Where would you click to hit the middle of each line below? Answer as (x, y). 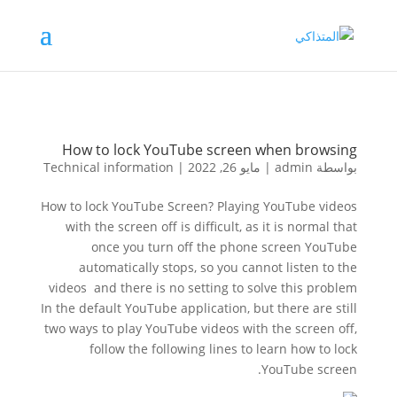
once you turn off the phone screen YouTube (225, 247)
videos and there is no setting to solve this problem (203, 288)
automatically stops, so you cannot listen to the (218, 267)
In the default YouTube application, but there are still (199, 308)
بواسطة (335, 167)
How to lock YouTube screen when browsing (210, 150)
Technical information (109, 167)
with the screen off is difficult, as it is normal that (212, 226)
